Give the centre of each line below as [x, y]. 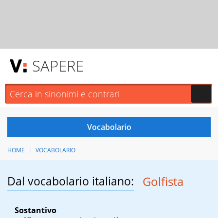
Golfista [163, 182]
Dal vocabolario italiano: [71, 181]
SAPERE [58, 66]
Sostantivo [36, 210]
